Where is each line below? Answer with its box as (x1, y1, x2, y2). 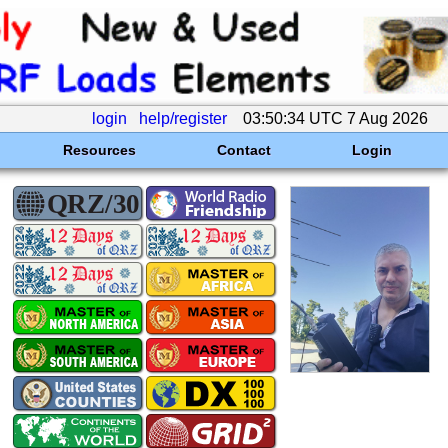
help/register (139, 110, 227, 127)
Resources (62, 142, 136, 158)
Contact (216, 142, 271, 158)
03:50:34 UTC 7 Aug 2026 (239, 110, 432, 127)
